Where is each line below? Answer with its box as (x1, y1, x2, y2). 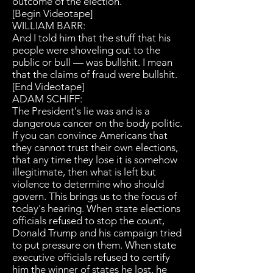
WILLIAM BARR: (12, 19, 85, 32)
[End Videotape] (12, 80, 84, 93)
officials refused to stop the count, (12, 214, 165, 227)
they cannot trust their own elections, (12, 141, 178, 154)
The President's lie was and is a (12, 105, 150, 117)
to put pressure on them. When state (12, 239, 176, 251)
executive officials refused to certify (12, 251, 170, 263)
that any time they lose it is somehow (12, 154, 177, 166)
